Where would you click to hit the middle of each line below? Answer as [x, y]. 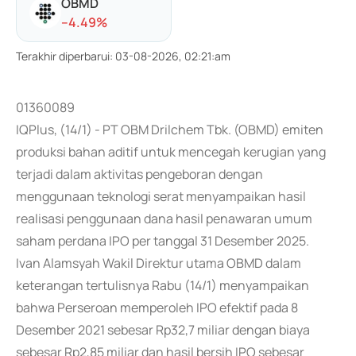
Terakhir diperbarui [63, 56]
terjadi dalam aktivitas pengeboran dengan [139, 174]
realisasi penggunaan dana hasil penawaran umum [164, 219]
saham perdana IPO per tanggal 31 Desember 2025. [163, 241]
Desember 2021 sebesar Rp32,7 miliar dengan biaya [163, 330]
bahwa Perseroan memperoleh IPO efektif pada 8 [157, 308]
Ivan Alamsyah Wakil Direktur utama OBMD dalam [159, 263]
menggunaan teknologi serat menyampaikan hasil [161, 196]
